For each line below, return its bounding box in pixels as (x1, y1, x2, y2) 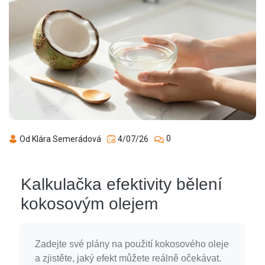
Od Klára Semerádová (18, 134, 101, 144)
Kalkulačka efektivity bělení (21, 175, 222, 194)
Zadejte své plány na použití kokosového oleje (35, 239, 229, 250)
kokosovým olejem (21, 195, 158, 214)
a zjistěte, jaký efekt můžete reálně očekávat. (35, 253, 221, 264)
